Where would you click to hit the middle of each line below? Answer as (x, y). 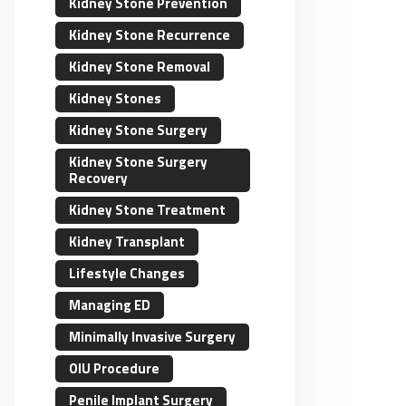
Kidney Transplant (127, 242)
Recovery (98, 179)
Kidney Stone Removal (140, 67)
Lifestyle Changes (127, 274)
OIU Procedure (114, 369)
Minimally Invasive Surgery (152, 337)
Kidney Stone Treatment (147, 210)
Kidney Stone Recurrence (150, 35)
